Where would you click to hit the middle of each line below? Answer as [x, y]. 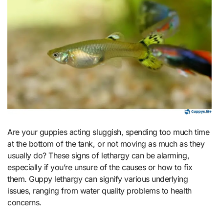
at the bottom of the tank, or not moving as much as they [106, 143]
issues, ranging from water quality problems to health [99, 190]
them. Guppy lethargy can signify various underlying [98, 179]
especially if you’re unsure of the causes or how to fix [100, 167]
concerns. [24, 202]
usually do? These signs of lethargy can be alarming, [99, 155]
